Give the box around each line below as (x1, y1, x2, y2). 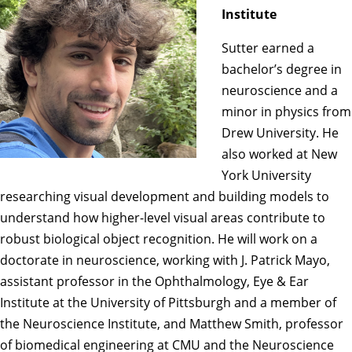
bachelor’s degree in (222, 60, 342, 78)
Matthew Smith (189, 314, 279, 332)
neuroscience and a (222, 81, 338, 99)
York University (222, 166, 311, 184)
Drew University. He (222, 123, 339, 141)
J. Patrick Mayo (241, 251, 327, 269)
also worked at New (222, 145, 337, 163)
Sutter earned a (222, 38, 314, 57)
